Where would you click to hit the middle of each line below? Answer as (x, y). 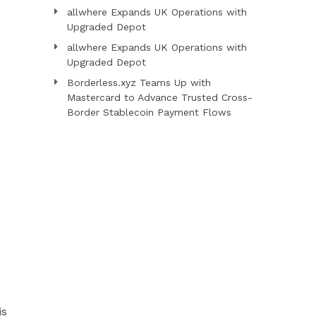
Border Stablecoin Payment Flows (149, 112)
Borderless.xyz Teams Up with (139, 82)
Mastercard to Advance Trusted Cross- (159, 97)
